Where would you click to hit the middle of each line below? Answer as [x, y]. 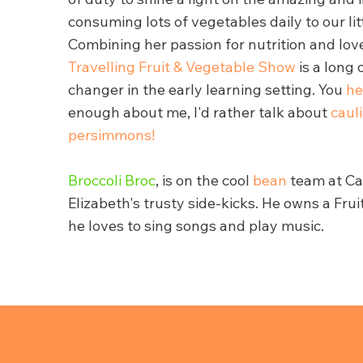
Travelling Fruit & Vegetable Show [182, 67]
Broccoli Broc [112, 181]
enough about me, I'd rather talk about [199, 113]
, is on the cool [204, 181]
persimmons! [111, 135]
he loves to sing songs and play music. [196, 226]
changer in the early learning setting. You [207, 90]
